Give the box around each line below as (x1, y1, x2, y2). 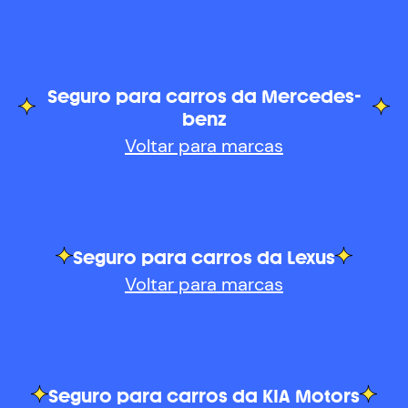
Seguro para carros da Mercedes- (46, 88, 362, 107)
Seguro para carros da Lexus (73, 249, 335, 268)
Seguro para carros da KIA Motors (48, 387, 360, 406)
